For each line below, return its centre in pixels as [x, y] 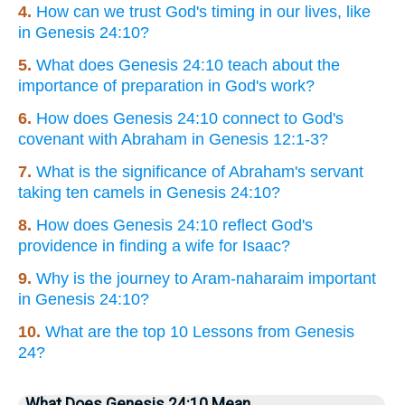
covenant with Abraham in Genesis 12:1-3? [173, 139]
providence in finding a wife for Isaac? [154, 245]
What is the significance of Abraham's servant [200, 171]
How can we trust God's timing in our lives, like [203, 11]
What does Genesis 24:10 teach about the [188, 65]
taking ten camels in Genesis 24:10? [149, 192]
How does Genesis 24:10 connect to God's [190, 118]
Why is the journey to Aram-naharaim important [206, 278]
